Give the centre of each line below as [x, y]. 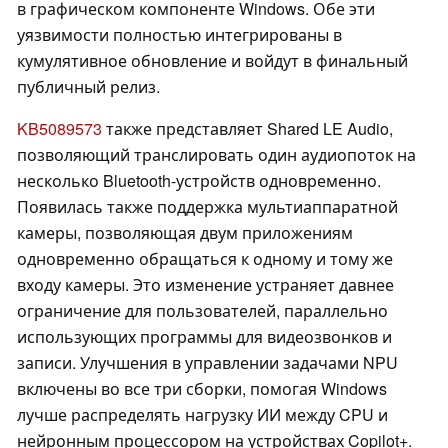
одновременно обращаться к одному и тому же [205, 259]
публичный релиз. [88, 87]
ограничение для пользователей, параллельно [202, 311]
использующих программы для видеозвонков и [204, 337]
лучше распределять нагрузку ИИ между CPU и [202, 415]
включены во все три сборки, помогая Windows [202, 389]
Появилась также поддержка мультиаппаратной [207, 207]
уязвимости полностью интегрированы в [179, 35]
